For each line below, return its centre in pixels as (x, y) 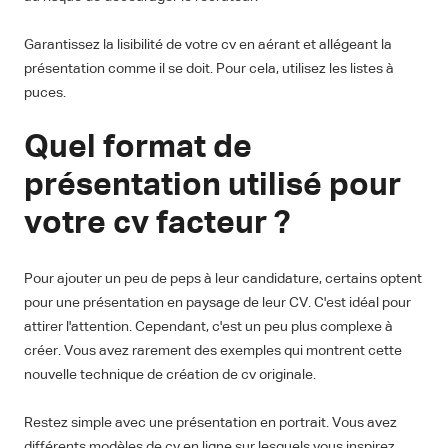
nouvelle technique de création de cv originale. (170, 375)
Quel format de (138, 148)
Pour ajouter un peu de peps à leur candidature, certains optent (223, 279)
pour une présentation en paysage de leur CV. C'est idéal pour (217, 303)
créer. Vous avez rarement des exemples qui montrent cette (213, 351)
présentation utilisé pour (212, 186)
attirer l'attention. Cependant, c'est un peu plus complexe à (208, 327)
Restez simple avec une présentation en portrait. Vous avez (210, 423)
